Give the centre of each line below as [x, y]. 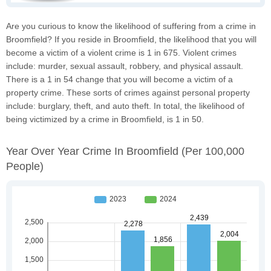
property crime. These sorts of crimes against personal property [128, 92]
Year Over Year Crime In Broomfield [94, 151]
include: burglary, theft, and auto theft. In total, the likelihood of [125, 106]
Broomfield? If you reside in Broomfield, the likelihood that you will [131, 39]
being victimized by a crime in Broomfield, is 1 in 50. [105, 119]
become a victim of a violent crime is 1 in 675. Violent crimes [121, 52]
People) [25, 166]
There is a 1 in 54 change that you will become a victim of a [119, 79]
